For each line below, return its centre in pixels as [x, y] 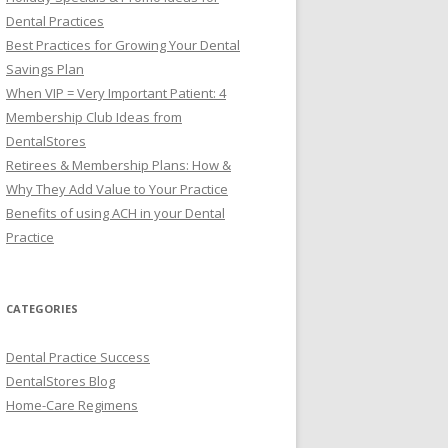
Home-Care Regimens [72, 405]
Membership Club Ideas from [94, 117]
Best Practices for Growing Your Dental [123, 45]
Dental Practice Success [78, 357]
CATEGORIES [42, 308]
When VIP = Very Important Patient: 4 [116, 93]
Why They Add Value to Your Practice [117, 189]
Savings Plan [45, 69]
